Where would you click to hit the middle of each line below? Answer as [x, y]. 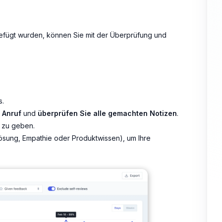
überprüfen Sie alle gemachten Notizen [107, 113]
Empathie [37, 138]
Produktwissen [96, 138]
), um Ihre [135, 138]
